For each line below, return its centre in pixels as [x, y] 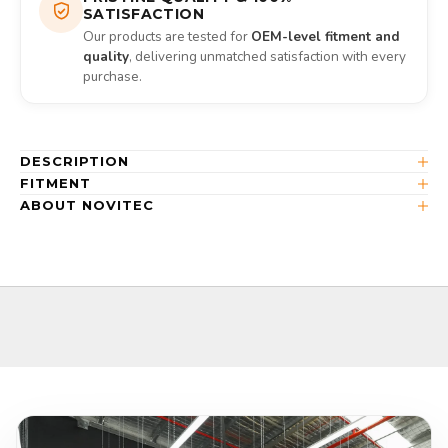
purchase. [112, 77]
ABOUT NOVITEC [87, 205]
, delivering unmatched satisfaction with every [267, 57]
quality [106, 57]
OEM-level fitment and [325, 37]
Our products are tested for [167, 37]
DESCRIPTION [75, 161]
